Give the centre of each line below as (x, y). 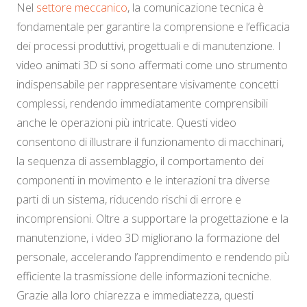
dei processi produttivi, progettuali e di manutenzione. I (149, 46)
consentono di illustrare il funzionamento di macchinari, (150, 142)
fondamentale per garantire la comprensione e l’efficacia (153, 27)
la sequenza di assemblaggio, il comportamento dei (140, 161)
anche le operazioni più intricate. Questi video (126, 123)
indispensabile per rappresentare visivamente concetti (147, 85)
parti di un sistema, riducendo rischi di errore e (129, 200)
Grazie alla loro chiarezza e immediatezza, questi (135, 296)
